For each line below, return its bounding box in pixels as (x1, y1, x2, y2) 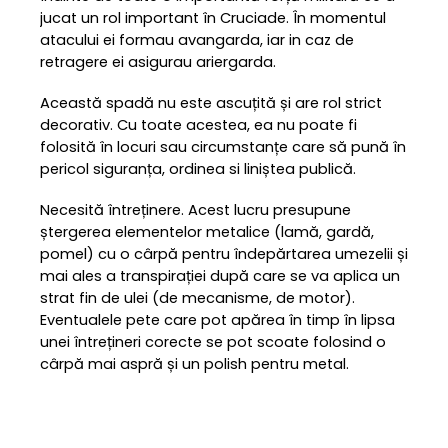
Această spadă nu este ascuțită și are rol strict (40, 92, 382, 113)
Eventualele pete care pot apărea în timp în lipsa (40, 309, 395, 330)
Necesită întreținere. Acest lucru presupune (40, 199, 351, 220)
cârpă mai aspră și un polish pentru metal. (40, 353, 349, 374)
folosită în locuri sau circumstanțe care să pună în (40, 136, 406, 157)
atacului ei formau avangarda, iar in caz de (40, 29, 354, 50)
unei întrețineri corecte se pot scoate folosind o (40, 331, 386, 352)
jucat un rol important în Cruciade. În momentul (40, 7, 386, 28)
